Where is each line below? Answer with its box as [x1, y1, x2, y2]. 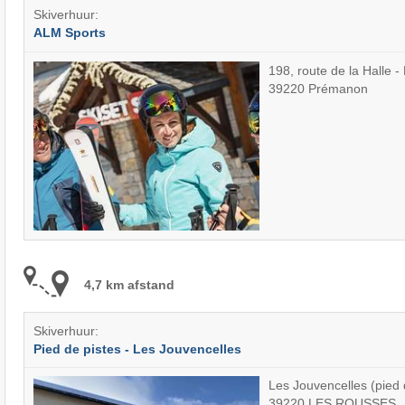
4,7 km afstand [83, 277, 174, 292]
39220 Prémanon [268, 80, 368, 96]
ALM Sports [33, 24, 106, 40]
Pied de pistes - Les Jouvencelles [33, 341, 241, 356]
